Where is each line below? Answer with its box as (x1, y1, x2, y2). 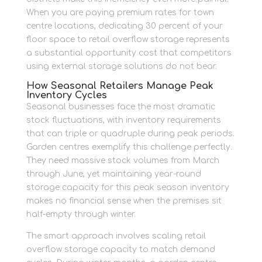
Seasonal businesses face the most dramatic (26, 102, 215, 111)
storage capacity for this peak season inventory (26, 183, 229, 192)
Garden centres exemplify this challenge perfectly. (26, 143, 232, 151)
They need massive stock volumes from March (26, 156, 219, 165)
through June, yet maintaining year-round (26, 170, 201, 178)
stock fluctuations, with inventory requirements (26, 116, 221, 125)
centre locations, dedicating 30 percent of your (26, 22, 223, 30)
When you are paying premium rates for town (26, 8, 214, 17)
